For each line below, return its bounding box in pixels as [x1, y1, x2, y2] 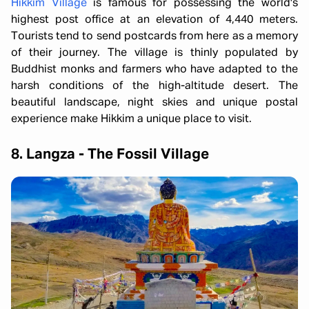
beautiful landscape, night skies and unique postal [11, 97, 298, 108]
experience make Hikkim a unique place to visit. [11, 113, 252, 125]
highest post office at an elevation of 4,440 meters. [11, 14, 298, 26]
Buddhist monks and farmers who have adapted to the [11, 63, 298, 75]
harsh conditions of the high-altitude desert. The [11, 80, 298, 92]
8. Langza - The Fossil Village [11, 147, 209, 162]
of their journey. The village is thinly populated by [11, 47, 298, 59]
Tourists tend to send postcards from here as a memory [11, 30, 298, 42]
